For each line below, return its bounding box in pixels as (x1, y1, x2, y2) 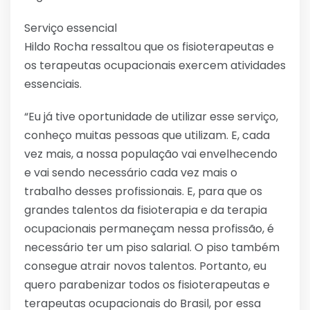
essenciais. (24, 76, 82, 93)
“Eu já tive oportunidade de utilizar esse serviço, (24, 109, 278, 125)
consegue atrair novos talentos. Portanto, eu (24, 258, 266, 275)
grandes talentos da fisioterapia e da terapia (24, 202, 267, 219)
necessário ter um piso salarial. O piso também (24, 239, 280, 256)
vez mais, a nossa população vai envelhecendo (24, 146, 277, 163)
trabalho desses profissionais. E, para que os (24, 183, 262, 200)
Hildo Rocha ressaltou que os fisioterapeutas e (24, 39, 274, 55)
